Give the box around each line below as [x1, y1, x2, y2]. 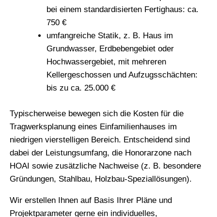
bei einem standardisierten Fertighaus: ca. [46, 5, 199, 15]
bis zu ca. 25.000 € [46, 83, 115, 93]
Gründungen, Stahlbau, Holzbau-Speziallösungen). [10, 174, 192, 184]
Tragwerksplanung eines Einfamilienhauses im [10, 122, 177, 131]
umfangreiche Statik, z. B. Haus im [46, 31, 173, 41]
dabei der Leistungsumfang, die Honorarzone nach [10, 148, 191, 157]
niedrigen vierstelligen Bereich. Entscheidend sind [10, 135, 190, 144]
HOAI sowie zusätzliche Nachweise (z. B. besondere [10, 161, 201, 170]
